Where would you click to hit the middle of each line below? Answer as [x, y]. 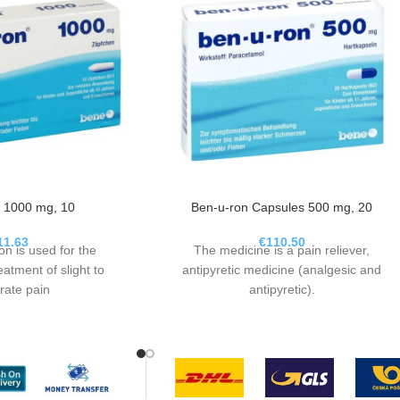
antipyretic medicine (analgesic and [282, 270]
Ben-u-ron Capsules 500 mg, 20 [282, 208]
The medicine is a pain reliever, [282, 250]
